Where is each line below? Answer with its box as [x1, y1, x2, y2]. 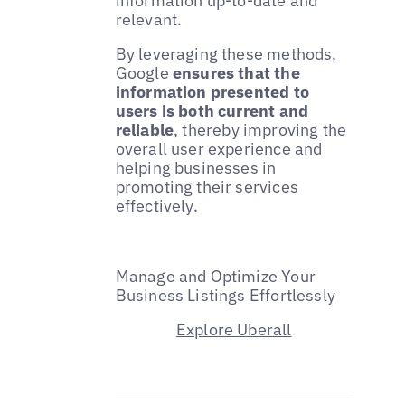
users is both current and [115, 100, 309, 122]
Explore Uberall [175, 319, 292, 341]
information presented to [115, 81, 309, 103]
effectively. [115, 195, 198, 217]
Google [115, 62, 173, 84]
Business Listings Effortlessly [115, 285, 336, 306]
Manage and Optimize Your [115, 266, 316, 287]
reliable [115, 119, 174, 141]
